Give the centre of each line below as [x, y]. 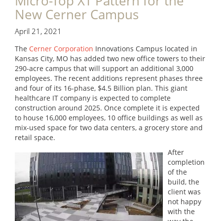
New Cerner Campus [77, 14]
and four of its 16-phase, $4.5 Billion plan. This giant [101, 88]
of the [177, 172]
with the [181, 211]
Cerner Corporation [61, 49]
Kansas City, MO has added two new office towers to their [110, 58]
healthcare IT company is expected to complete [93, 98]
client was [184, 192]
